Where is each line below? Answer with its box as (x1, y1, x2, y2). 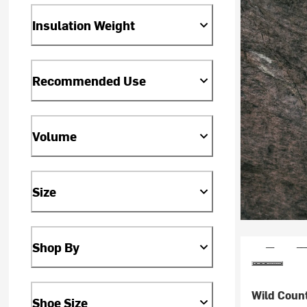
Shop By (32, 238, 80, 256)
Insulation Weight (32, 16, 136, 34)
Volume (32, 127, 77, 145)
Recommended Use (32, 72, 147, 90)
